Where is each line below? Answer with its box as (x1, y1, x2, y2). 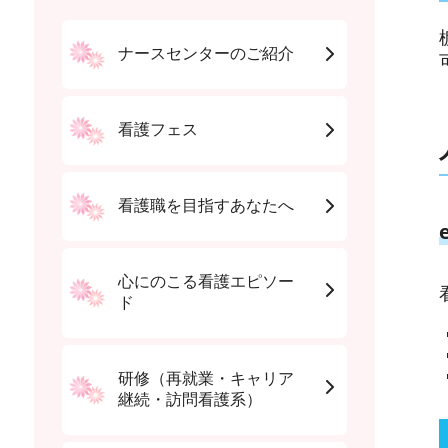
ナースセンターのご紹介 (117, 45, 294, 63)
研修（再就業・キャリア (117, 370, 294, 388)
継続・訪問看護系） (117, 391, 262, 409)
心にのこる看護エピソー (117, 273, 294, 291)
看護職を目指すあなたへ (117, 197, 294, 215)
